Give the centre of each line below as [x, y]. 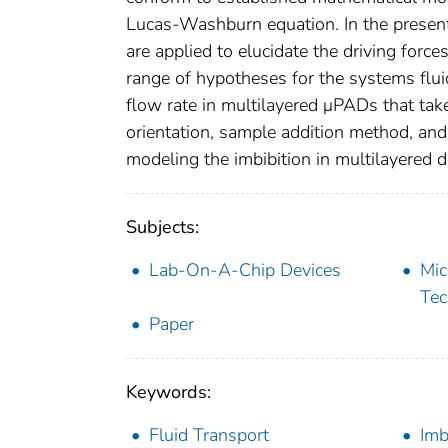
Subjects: [162, 227]
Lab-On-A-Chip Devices [245, 270]
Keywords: [168, 392]
